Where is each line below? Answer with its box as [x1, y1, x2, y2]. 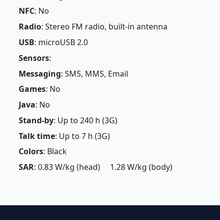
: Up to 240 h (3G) [53, 114, 117, 126]
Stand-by [18, 114, 54, 126]
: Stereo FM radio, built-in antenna [41, 21, 167, 32]
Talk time [18, 130, 55, 141]
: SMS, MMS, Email [60, 68, 128, 79]
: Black [43, 146, 67, 157]
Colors [18, 146, 43, 157]
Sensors [18, 52, 49, 63]
